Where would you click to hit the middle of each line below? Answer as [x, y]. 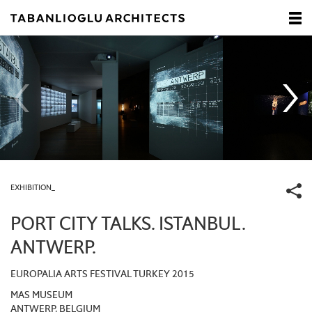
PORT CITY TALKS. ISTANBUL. [128, 225]
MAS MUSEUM [41, 296]
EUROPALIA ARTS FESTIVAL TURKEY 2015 [102, 275]
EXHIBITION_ [33, 189]
